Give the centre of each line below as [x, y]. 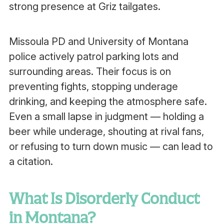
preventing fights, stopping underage [93, 86]
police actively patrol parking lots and [93, 56]
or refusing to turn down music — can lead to [111, 146]
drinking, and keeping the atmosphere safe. [108, 101]
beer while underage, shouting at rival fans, [106, 131]
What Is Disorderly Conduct [104, 198]
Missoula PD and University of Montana [98, 41]
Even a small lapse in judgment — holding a [106, 116]
